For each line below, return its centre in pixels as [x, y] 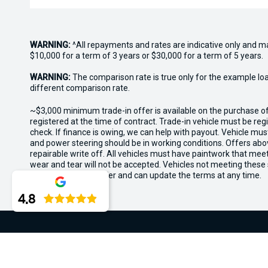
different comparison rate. [80, 88]
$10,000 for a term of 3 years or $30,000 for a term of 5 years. [147, 56]
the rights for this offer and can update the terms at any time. [146, 175]
